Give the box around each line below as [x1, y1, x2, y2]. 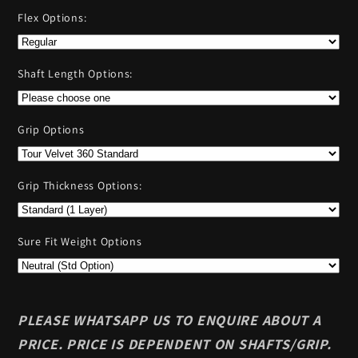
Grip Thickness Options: [18, 178, 142, 193]
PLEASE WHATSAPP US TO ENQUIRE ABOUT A [18, 311, 321, 330]
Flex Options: [18, 10, 87, 26]
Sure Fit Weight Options [18, 234, 142, 249]
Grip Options [18, 122, 85, 137]
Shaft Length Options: [18, 66, 133, 82]
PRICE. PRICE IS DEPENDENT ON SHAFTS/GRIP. [18, 335, 332, 354]
